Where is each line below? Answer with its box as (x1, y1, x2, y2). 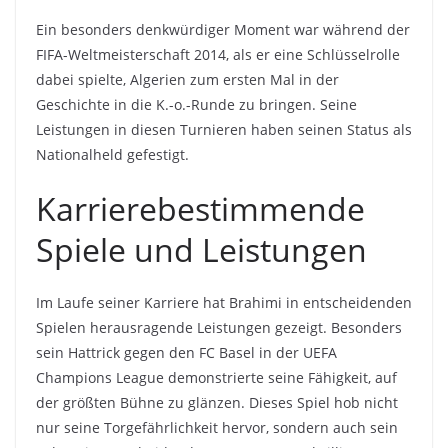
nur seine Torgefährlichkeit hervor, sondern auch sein (36, 418, 398, 438)
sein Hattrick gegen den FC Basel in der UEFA (36, 343, 337, 363)
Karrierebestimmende (36, 187, 365, 231)
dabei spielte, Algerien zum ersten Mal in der (36, 70, 339, 90)
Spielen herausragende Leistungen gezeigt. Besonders (36, 318, 402, 338)
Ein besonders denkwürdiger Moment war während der (36, 20, 410, 40)
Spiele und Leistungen (36, 228, 367, 272)
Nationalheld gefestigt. (36, 145, 189, 165)
